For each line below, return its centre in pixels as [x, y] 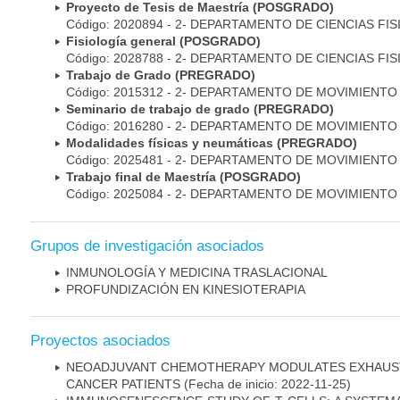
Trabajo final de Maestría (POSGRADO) [183, 177]
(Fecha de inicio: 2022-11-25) [266, 383]
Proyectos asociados [100, 340]
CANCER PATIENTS [123, 383]
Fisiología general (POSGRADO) [163, 42]
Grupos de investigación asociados [147, 246]
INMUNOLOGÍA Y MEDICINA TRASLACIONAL [197, 272]
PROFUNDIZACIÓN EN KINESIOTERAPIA [186, 289]
